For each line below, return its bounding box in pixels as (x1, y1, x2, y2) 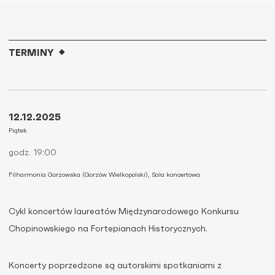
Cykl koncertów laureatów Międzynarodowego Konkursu (9, 207, 239, 217)
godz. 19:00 (9, 149, 56, 158)
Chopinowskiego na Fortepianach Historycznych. (9, 225, 207, 234)
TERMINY (9, 48, 54, 58)
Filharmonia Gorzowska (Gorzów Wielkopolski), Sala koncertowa (9, 172, 200, 179)
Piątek (9, 128, 27, 134)
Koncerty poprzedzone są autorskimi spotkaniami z (9, 261, 222, 271)
